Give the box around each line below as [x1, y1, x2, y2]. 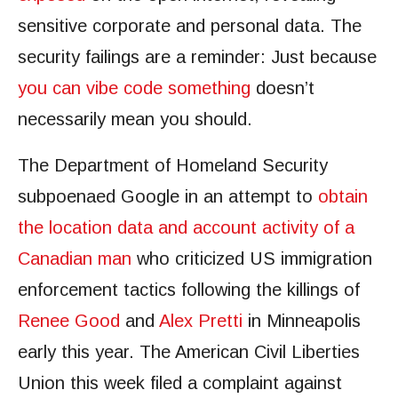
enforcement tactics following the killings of [18, 280, 360, 299]
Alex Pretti [159, 311, 243, 330]
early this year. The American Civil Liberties [18, 342, 360, 362]
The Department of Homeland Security [18, 155, 328, 175]
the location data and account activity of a [18, 218, 354, 237]
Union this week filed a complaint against [18, 373, 342, 393]
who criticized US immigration [131, 249, 372, 268]
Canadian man [18, 249, 131, 268]
